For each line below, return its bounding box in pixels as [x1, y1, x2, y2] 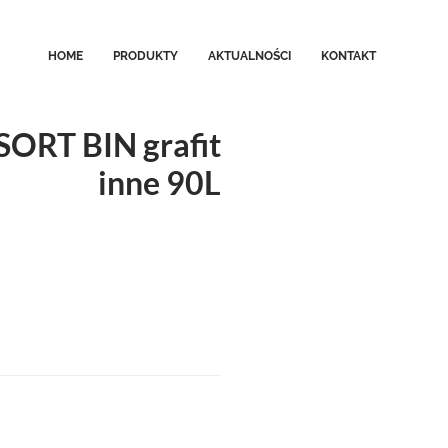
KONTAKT [321, 49, 376, 63]
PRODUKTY [113, 49, 178, 63]
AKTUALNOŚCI [208, 49, 291, 63]
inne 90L [98, 163, 221, 202]
